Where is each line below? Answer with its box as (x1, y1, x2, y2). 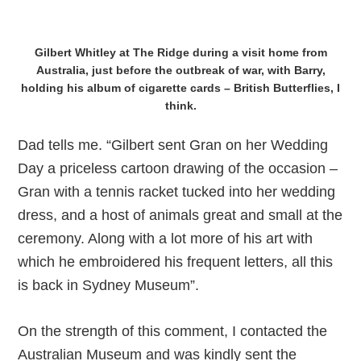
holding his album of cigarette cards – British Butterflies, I (21, 81, 340, 94)
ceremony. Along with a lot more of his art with (18, 230, 313, 247)
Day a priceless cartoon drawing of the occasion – (18, 160, 338, 176)
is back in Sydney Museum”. (18, 277, 200, 293)
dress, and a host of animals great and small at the (18, 207, 343, 223)
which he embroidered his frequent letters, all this (18, 254, 334, 270)
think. (164, 99, 197, 112)
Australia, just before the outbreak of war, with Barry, (35, 64, 326, 77)
